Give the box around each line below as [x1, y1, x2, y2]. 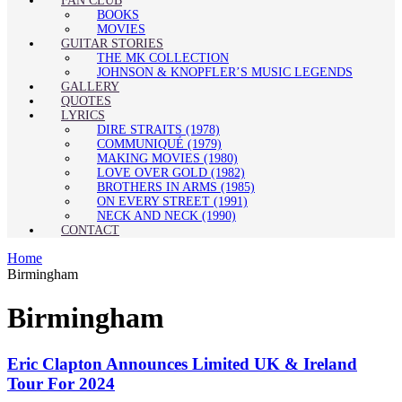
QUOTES [61, 93, 111, 108]
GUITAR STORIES [61, 36, 163, 50]
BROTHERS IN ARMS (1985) [97, 179, 255, 194]
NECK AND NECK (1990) [97, 208, 236, 223]
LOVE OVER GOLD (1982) [97, 165, 245, 179]
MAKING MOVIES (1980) [97, 151, 238, 165]
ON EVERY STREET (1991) [97, 194, 248, 208]
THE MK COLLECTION [97, 50, 229, 65]
